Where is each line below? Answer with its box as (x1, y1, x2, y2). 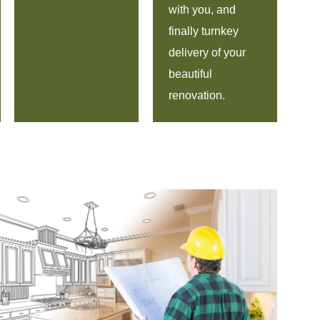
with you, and (169, 3, 236, 16)
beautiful (169, 67, 213, 80)
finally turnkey (169, 24, 239, 37)
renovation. (169, 89, 226, 101)
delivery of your (169, 46, 246, 59)
